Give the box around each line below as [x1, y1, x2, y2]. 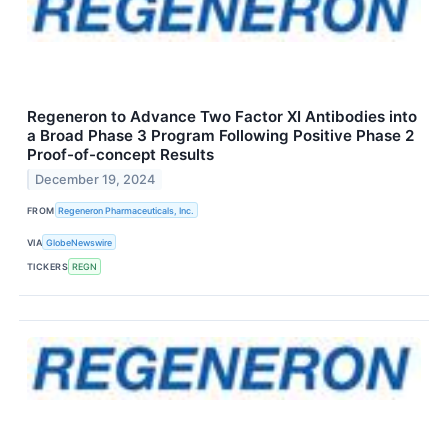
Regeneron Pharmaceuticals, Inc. [58, 204, 195, 216]
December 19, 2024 [35, 171, 156, 187]
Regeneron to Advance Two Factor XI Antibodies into [27, 107, 417, 127]
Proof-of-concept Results [27, 145, 214, 165]
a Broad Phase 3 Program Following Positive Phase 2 [27, 126, 414, 146]
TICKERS [27, 261, 69, 272]
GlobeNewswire [46, 236, 113, 248]
